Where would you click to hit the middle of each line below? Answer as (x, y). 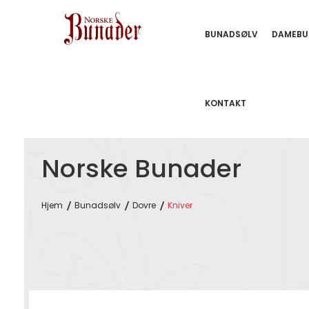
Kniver (180, 205)
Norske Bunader (141, 169)
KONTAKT (226, 103)
